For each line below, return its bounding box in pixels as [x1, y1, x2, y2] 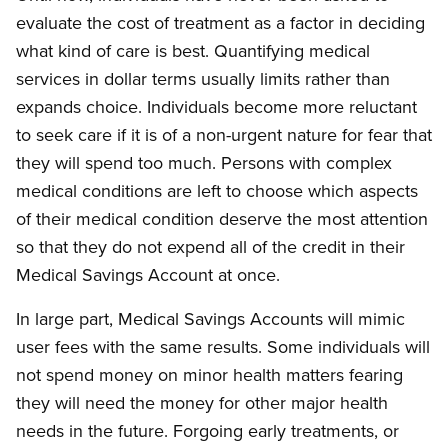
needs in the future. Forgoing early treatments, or [16, 418, 399, 444]
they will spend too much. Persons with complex [16, 150, 392, 176]
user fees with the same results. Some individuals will [16, 334, 430, 360]
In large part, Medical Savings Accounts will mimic [16, 306, 405, 332]
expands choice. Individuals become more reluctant [16, 94, 417, 120]
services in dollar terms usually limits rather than [16, 66, 390, 92]
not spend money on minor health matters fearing [16, 362, 403, 388]
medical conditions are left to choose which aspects [16, 178, 418, 204]
